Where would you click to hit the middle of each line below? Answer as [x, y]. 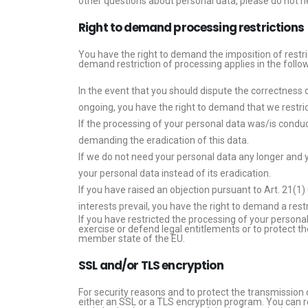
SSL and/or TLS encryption [151, 265]
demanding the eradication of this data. [164, 140]
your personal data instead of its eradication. [175, 173]
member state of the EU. [132, 239]
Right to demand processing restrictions [191, 27]
